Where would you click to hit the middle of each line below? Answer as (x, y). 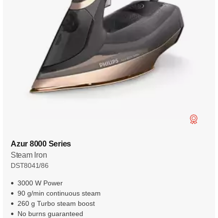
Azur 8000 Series (41, 144)
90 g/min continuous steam (59, 193)
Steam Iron (29, 155)
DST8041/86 (30, 165)
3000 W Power (40, 183)
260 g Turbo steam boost (56, 203)
